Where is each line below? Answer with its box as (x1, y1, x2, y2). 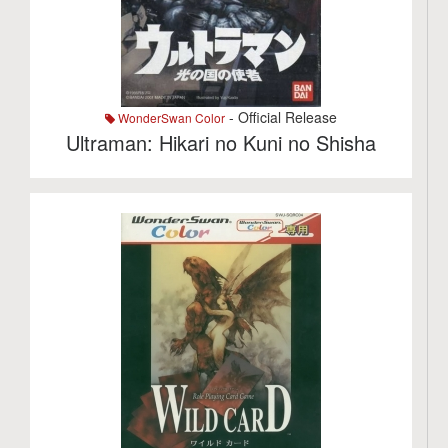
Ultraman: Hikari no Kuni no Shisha (66, 128, 377, 157)
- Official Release (225, 107, 338, 127)
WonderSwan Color (115, 109, 226, 126)
